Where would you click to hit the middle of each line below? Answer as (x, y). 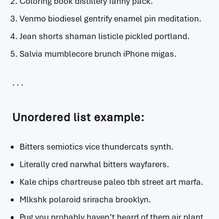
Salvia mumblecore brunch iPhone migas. (98, 54)
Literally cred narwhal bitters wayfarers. (94, 164)
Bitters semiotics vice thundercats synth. (97, 147)
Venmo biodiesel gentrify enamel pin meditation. (110, 19)
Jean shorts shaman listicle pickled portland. (105, 36)
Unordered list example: (78, 117)
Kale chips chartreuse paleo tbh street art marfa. (111, 182)
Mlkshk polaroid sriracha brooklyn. (85, 199)
